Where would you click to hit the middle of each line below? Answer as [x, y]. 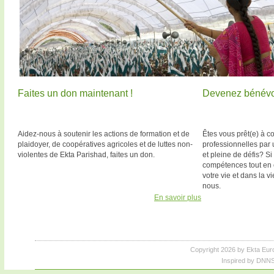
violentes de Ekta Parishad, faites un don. [86, 155]
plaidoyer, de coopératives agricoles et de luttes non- [105, 144]
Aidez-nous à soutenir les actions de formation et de [104, 134]
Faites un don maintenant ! [75, 93]
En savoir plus [178, 198]
